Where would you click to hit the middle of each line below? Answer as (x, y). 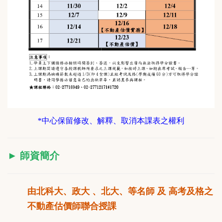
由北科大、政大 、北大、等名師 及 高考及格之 (120, 192)
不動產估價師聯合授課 (72, 206)
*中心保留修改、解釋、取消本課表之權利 (111, 121)
